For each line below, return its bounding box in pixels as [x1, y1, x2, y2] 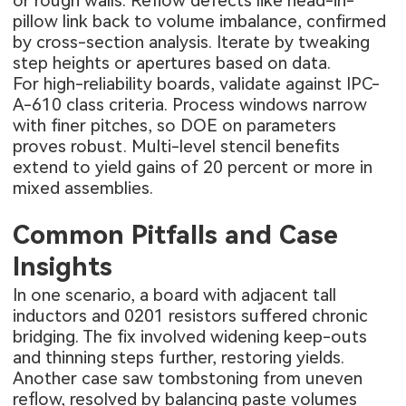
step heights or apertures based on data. [13, 53, 332, 73]
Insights [13, 251, 113, 282]
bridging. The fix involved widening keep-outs [13, 326, 368, 348]
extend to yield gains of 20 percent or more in [13, 157, 373, 178]
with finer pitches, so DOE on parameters [13, 115, 337, 136]
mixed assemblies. [13, 178, 154, 198]
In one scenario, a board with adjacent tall [13, 285, 337, 306]
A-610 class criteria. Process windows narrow [13, 94, 368, 115]
